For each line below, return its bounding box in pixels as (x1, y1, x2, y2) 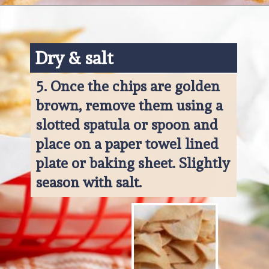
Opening (34, 17, 67, 27)
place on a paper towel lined (35, 134, 219, 153)
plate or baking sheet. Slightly (35, 154, 230, 172)
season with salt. (35, 173, 142, 191)
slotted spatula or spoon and (35, 115, 218, 133)
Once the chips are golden (50, 77, 220, 95)
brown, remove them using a (35, 96, 223, 114)
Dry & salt (35, 47, 113, 68)
